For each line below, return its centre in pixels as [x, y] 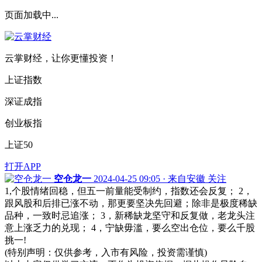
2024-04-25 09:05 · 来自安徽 [149, 179]
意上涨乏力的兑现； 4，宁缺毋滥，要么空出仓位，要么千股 [130, 228]
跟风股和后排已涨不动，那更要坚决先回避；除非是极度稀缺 [131, 203]
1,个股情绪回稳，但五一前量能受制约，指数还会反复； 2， [129, 191]
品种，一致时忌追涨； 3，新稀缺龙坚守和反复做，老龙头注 [130, 216]
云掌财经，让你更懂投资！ [61, 58]
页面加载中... [32, 15]
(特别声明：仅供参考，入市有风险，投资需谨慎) [106, 252]
